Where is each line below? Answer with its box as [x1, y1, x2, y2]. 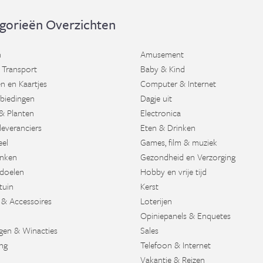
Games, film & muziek [140, 136, 217, 149]
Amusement [140, 48, 184, 60]
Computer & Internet [140, 77, 216, 90]
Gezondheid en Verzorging [140, 150, 235, 163]
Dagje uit [140, 92, 172, 104]
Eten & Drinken [140, 121, 195, 134]
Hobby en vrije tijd [140, 165, 207, 178]
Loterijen [140, 194, 172, 207]
